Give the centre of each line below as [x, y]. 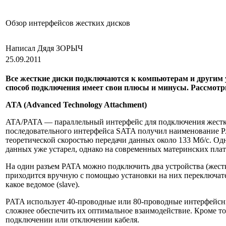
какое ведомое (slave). [43, 184]
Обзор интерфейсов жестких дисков [68, 23]
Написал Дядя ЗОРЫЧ [45, 48]
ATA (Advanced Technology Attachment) [76, 105]
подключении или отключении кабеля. [72, 220]
